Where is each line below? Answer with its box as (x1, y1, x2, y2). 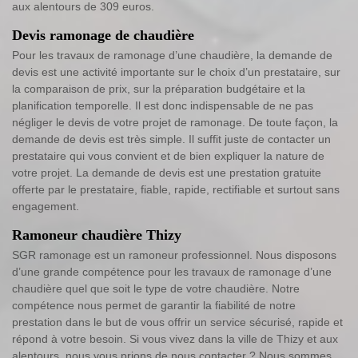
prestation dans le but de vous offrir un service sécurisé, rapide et (12, 315, 343, 328)
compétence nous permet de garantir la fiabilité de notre (12, 298, 296, 312)
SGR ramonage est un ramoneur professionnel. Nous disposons (12, 248, 336, 261)
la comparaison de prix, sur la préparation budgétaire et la (12, 82, 305, 95)
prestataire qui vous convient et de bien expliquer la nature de (12, 149, 324, 162)
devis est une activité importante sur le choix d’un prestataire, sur (12, 65, 340, 78)
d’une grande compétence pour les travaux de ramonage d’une (12, 265, 332, 278)
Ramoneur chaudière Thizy (12, 226, 181, 243)
